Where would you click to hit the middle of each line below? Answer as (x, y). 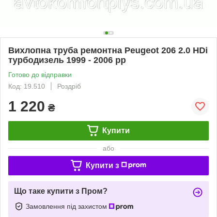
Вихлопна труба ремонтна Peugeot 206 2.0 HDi (108, 50)
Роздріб (69, 86)
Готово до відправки (40, 74)
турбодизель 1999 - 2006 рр (67, 60)
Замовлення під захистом (67, 206)
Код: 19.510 (27, 86)
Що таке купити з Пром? (61, 191)
